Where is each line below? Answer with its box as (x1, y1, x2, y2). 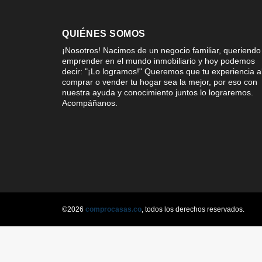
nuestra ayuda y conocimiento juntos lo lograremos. (62, 87, 253, 97)
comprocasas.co (85, 205, 142, 213)
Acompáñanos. (62, 98, 118, 108)
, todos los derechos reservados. (142, 205, 244, 213)
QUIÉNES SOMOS (62, 28, 146, 39)
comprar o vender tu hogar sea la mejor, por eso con (62, 77, 257, 87)
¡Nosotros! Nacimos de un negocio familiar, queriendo (62, 45, 261, 55)
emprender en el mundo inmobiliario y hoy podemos (62, 56, 255, 65)
